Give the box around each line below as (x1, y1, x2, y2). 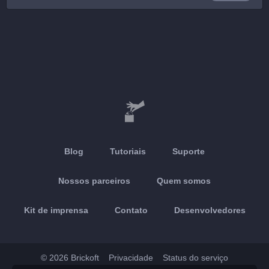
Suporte (172, 147, 205, 156)
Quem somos (157, 176, 211, 186)
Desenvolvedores (174, 205, 246, 215)
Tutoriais (110, 147, 146, 156)
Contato (114, 205, 148, 215)
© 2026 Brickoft (41, 253, 99, 262)
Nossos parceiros (58, 176, 130, 186)
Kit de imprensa (23, 205, 88, 215)
